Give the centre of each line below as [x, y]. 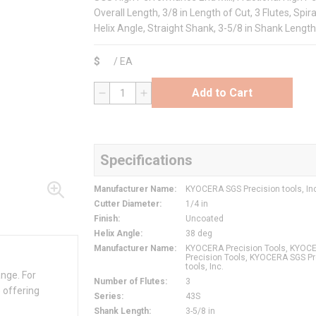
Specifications [146, 160]
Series [108, 297]
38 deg [199, 234]
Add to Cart [222, 92]
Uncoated [205, 219]
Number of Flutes [129, 282]
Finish [106, 219]
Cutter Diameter [127, 204]
